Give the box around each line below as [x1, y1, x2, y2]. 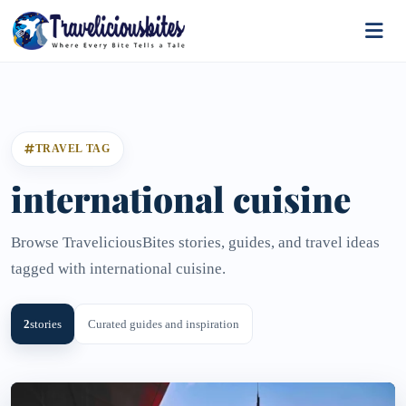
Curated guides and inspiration [88, 317, 239, 331]
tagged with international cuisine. [11, 260, 226, 277]
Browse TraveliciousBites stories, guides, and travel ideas [11, 234, 380, 251]
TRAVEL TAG [34, 142, 111, 155]
